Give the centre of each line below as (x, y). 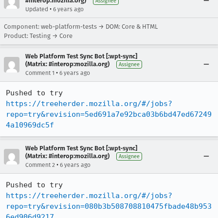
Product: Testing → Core (38, 36)
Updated (37, 9)
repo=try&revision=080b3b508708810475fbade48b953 (109, 206)
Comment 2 (40, 165)
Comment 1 (40, 73)
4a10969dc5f (30, 125)
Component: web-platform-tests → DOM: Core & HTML (81, 26)
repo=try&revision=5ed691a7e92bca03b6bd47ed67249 (109, 114)
